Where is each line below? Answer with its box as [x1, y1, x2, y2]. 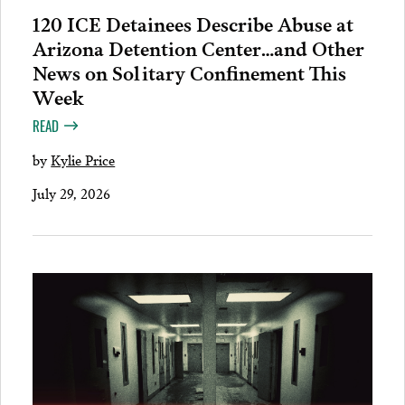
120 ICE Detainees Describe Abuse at [33, 8, 354, 38]
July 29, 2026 [33, 182, 111, 204]
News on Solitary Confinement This [33, 57, 347, 87]
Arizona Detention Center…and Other [33, 33, 365, 62]
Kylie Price [51, 148, 116, 171]
